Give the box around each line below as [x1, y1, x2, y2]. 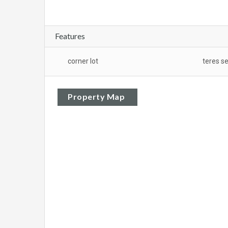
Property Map [68, 92, 125, 102]
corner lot [68, 57, 98, 66]
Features [55, 31, 85, 41]
